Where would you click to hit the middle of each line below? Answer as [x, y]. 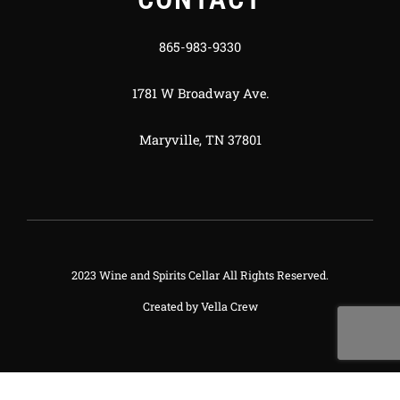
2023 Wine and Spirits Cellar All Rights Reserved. [200, 275]
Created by [171, 306]
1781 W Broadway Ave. [200, 94]
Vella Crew [229, 306]
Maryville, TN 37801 [200, 140]
